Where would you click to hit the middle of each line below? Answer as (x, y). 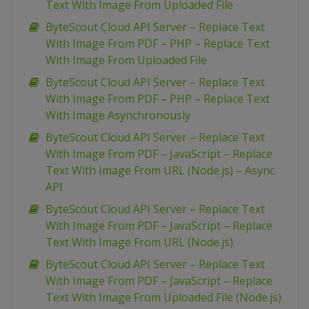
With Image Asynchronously (118, 116)
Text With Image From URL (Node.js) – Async (160, 171)
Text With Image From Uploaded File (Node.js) (163, 298)
